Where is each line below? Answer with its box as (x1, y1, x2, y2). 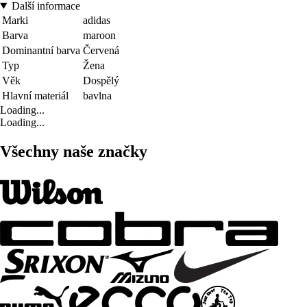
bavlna (83, 89, 112, 101)
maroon (83, 29, 116, 41)
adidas (83, 14, 110, 26)
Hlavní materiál (2, 89, 69, 101)
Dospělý (83, 74, 119, 86)
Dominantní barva (2, 44, 80, 56)
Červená (83, 44, 119, 56)
